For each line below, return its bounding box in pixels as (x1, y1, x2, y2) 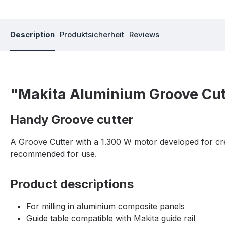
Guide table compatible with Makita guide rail (26, 213, 195, 224)
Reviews (129, 30, 159, 40)
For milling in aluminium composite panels (26, 201, 185, 212)
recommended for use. (10, 149, 97, 159)
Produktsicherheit (60, 30, 124, 40)
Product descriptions (10, 177, 134, 192)
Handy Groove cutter (10, 112, 134, 127)
